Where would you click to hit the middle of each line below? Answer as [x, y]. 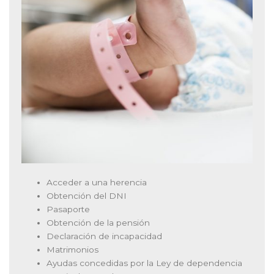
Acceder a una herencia [97, 183]
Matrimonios [73, 250]
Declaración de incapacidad [105, 236]
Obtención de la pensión [98, 223]
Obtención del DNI [87, 196]
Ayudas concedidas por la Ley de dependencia [145, 263]
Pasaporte [68, 209]
